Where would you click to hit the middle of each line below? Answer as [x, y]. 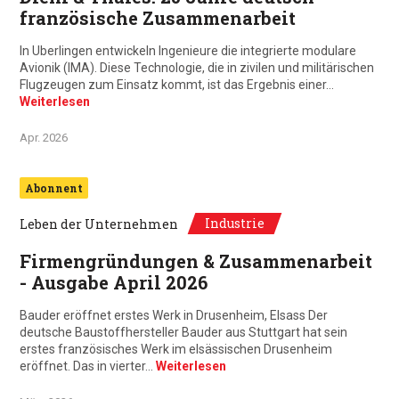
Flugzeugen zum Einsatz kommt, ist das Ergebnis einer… [177, 85]
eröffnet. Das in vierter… [88, 366]
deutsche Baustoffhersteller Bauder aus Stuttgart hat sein [183, 332]
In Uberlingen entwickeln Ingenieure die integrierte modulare [188, 51]
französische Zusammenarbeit [158, 18]
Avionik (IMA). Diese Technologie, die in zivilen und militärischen [197, 68]
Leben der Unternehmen [99, 224]
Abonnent [54, 188]
